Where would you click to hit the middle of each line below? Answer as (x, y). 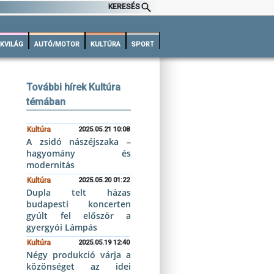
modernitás (51, 165)
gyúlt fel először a (79, 216)
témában (46, 102)
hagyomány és (79, 153)
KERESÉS (124, 7)
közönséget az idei (79, 266)
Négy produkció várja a (79, 255)
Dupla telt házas (79, 192)
